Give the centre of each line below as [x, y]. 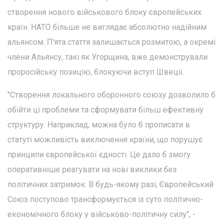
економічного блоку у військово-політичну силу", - [102, 214]
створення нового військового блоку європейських [105, 12]
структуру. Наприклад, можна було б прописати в [99, 124]
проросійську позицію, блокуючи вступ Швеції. [96, 72]
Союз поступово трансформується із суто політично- [105, 199]
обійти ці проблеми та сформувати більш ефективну [106, 110]
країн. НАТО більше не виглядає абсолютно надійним [107, 27]
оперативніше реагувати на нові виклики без [92, 169]
